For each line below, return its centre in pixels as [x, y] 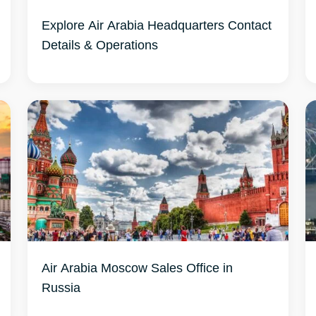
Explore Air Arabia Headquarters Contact [156, 25]
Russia [61, 287]
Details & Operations [99, 44]
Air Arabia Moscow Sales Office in [137, 267]
